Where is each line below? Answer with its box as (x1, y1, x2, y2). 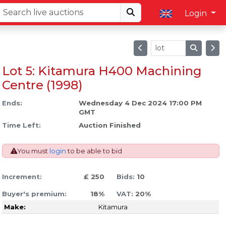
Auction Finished (78, 121, 141, 130)
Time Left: (2, 121, 41, 130)
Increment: (2, 173, 42, 181)
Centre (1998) (2, 78, 83, 93)
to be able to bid (66, 147, 122, 155)
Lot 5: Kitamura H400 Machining (2, 64, 202, 79)
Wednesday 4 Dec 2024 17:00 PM (78, 99, 202, 107)
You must (17, 147, 49, 155)
